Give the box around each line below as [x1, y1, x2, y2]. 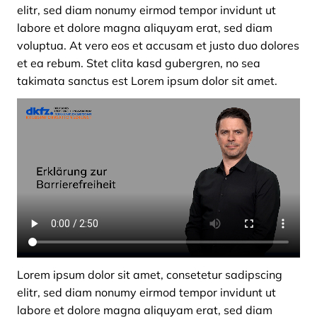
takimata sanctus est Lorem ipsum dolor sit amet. [17, 74, 277, 88]
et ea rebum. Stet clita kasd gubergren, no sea [17, 56, 260, 70]
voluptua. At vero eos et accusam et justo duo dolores [17, 38, 299, 52]
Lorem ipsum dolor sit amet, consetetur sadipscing [17, 267, 282, 282]
